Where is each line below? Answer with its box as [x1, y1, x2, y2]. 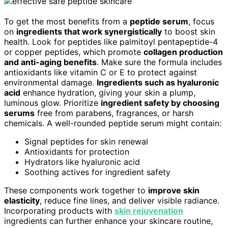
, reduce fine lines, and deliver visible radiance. [40, 195, 219, 206]
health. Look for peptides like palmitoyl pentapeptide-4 [4, 36, 218, 47]
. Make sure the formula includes [97, 56, 222, 67]
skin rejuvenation [115, 205, 183, 216]
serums [4, 107, 35, 118]
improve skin [148, 185, 199, 195]
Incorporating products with [4, 205, 115, 216]
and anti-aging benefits [4, 56, 97, 67]
